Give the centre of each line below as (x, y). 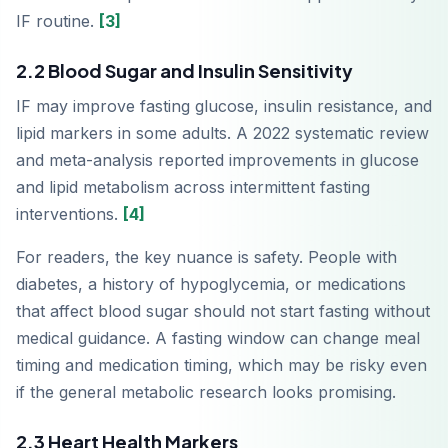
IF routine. (57, 21)
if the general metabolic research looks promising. (206, 392)
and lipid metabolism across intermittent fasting (193, 187)
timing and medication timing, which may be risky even (221, 365)
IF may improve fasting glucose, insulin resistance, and (224, 106)
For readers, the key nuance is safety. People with (206, 257)
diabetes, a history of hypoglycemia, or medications (211, 284)
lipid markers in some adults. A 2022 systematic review (222, 133)
